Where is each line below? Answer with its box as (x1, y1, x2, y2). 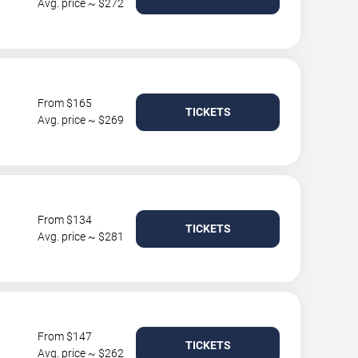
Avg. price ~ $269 (38, 113, 124, 126)
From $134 (38, 213, 92, 226)
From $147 (38, 330, 92, 343)
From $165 (38, 97, 92, 109)
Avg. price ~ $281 (38, 230, 124, 243)
